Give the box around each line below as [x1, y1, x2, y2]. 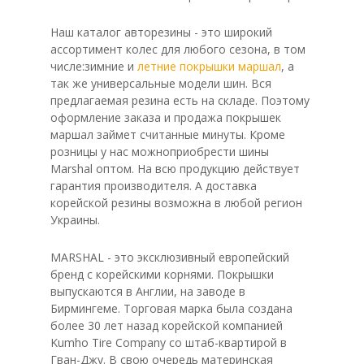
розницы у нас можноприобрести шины [50, 144, 269, 159]
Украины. [50, 212, 100, 227]
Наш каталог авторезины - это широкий [50, 24, 272, 40]
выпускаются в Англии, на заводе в [50, 284, 245, 299]
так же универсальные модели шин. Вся [50, 76, 271, 91]
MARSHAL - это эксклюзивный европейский [50, 249, 289, 265]
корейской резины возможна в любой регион [50, 195, 302, 210]
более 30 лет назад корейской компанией [50, 318, 283, 333]
